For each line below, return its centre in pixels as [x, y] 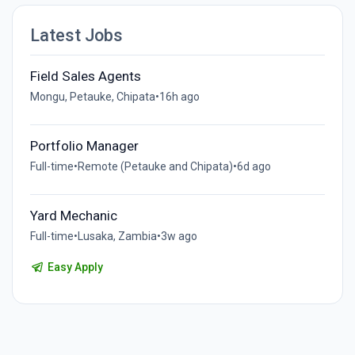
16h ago [179, 96]
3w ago [179, 236]
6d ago [254, 166]
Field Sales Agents [85, 76]
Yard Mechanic [73, 215]
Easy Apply [75, 267]
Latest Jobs [76, 35]
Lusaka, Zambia [117, 236]
